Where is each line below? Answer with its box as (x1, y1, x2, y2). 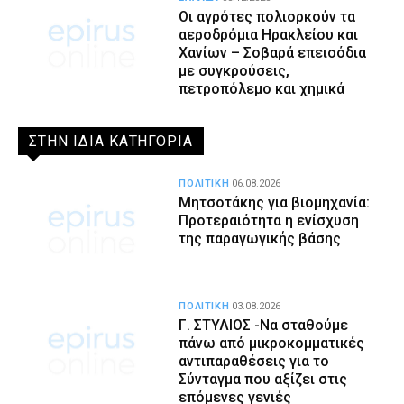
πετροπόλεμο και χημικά (179, 80, 345, 98)
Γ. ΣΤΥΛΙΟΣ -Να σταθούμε (179, 316, 349, 334)
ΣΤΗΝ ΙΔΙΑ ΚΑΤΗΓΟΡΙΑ (29, 133, 194, 151)
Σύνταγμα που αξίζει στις (179, 370, 348, 388)
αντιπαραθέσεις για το (179, 352, 330, 370)
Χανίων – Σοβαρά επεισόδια (179, 44, 367, 62)
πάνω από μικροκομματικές (179, 334, 365, 352)
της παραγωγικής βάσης (179, 230, 342, 248)
